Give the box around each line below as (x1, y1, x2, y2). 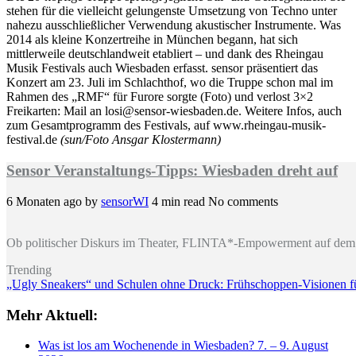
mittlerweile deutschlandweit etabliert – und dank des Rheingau (6, 47, 323, 61)
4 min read (152, 194, 208, 208)
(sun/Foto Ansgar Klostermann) (60, 133, 221, 147)
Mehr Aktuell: (6, 306, 98, 323)
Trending (6, 262, 52, 277)
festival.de (6, 133, 60, 147)
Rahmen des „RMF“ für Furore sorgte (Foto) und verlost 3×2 (6, 90, 313, 104)
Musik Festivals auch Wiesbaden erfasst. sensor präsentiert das (6, 61, 318, 75)
